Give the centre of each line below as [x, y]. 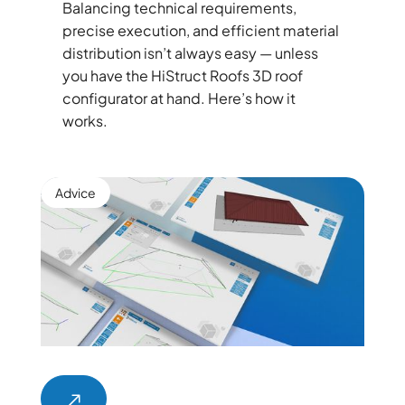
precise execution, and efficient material [200, 30]
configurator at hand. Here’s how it [179, 98]
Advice [75, 192]
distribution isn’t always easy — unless [190, 52]
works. [85, 120]
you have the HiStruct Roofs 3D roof [182, 75]
